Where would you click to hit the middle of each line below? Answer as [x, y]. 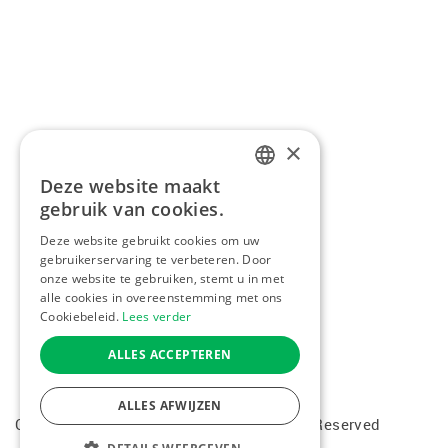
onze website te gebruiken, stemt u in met [162, 278]
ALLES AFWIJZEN [170, 405]
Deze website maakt [130, 186]
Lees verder [157, 316]
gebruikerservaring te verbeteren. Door [156, 259]
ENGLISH [282, 259]
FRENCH [281, 225]
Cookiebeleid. [79, 316]
